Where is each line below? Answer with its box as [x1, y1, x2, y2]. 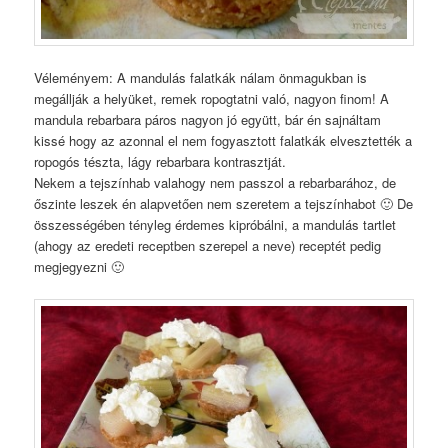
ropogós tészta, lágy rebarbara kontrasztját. [34, 152, 287, 172]
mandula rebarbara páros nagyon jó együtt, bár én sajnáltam [34, 110, 382, 130]
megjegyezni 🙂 [34, 257, 125, 277]
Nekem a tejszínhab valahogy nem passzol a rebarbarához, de [34, 173, 397, 193]
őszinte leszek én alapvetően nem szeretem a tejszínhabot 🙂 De [34, 194, 414, 214]
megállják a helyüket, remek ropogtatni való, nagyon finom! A [34, 89, 390, 109]
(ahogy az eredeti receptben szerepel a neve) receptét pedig [34, 236, 382, 256]
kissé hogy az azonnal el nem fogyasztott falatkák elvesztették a [34, 131, 413, 151]
